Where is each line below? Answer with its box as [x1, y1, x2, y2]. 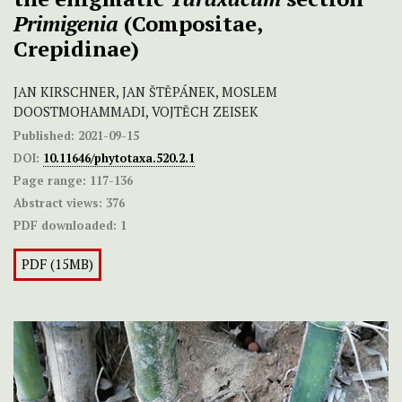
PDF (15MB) [22, 256, 93, 274]
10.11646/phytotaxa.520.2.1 [43, 150, 195, 167]
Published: [13, 127, 74, 144]
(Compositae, [118, 9, 262, 39]
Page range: [13, 172, 86, 189]
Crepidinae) [13, 34, 139, 64]
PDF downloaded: [13, 217, 117, 234]
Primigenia [13, 9, 118, 39]
